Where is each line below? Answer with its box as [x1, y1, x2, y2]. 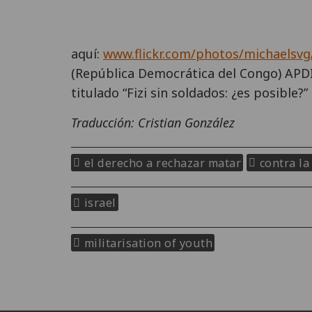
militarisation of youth [84, 235, 212, 250]
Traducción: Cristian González [71, 114, 235, 131]
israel [84, 194, 116, 210]
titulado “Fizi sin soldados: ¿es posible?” [71, 84, 308, 101]
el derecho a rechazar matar [84, 155, 241, 170]
